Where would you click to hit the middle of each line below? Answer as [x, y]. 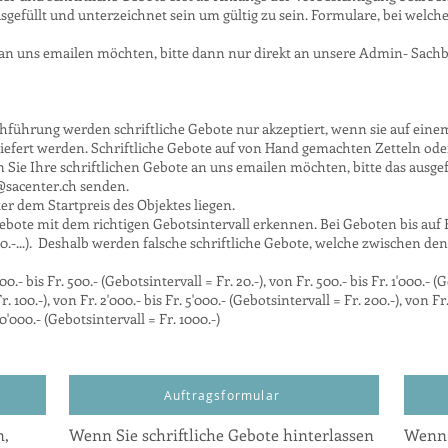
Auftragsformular [222, 395]
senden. [103, 185]
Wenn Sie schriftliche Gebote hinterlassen [221, 434]
